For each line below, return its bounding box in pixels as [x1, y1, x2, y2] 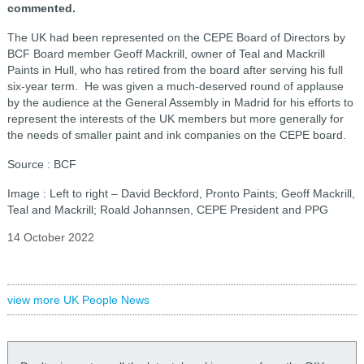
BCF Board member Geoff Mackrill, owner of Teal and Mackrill [6, 47, 325, 60]
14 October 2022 [6, 231, 94, 244]
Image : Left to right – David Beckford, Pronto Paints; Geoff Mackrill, [6, 187, 355, 200]
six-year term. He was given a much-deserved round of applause [6, 80, 344, 93]
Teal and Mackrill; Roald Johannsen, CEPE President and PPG [6, 203, 328, 216]
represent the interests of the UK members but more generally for [6, 112, 344, 125]
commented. [6, 2, 76, 15]
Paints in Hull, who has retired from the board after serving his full [6, 63, 343, 76]
